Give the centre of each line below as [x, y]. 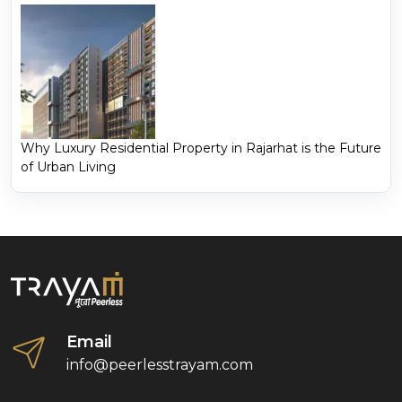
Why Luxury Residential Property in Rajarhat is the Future [201, 149]
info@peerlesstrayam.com [160, 365]
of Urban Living [68, 167]
